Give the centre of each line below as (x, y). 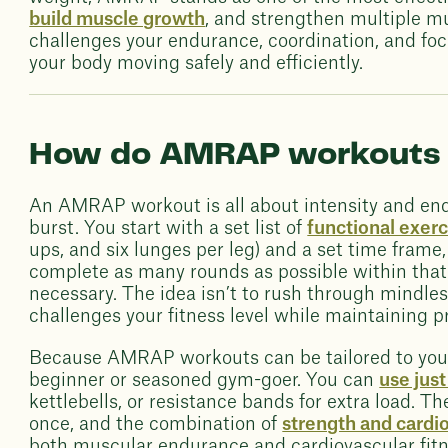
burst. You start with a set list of (168, 228)
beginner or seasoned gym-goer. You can (204, 380)
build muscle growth (117, 19)
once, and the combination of (156, 424)
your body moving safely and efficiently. (196, 63)
